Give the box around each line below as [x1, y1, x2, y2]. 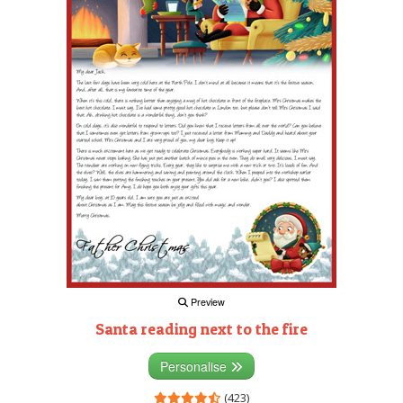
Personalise [160, 357, 230, 376]
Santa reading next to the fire [95, 319, 308, 339]
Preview [188, 295, 225, 309]
